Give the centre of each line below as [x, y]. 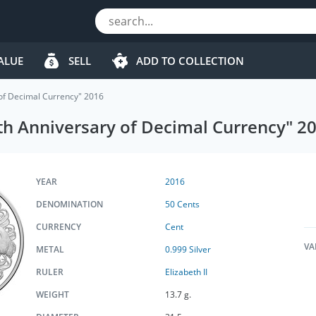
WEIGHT [53, 294]
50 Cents [182, 204]
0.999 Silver [188, 249]
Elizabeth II [186, 272]
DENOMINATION [69, 204]
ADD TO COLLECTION [190, 61]
